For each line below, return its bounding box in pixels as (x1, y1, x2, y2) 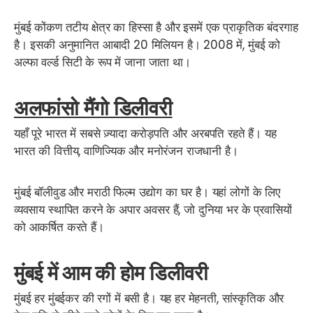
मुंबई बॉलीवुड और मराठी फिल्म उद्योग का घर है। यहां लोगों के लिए (14, 183, 280, 201)
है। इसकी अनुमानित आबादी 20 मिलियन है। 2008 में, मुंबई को (14, 36, 281, 53)
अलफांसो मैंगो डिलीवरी (14, 96, 173, 120)
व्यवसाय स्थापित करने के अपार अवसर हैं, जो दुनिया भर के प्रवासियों (14, 201, 292, 218)
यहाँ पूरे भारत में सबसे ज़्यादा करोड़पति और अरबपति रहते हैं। (14, 124, 262, 142)
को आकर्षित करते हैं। (14, 218, 104, 235)
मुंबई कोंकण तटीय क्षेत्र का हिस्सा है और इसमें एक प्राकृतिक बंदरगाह (14, 19, 298, 36)
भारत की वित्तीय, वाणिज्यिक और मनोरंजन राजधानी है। (14, 142, 238, 159)
